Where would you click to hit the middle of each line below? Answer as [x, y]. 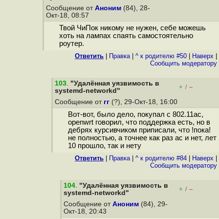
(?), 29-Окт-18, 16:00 [144, 102]
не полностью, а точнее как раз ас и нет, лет [142, 138]
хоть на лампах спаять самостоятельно [126, 36]
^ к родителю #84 [161, 158]
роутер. [71, 44]
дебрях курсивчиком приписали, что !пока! [139, 130]
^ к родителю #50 [161, 56]
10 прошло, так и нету [104, 146]
